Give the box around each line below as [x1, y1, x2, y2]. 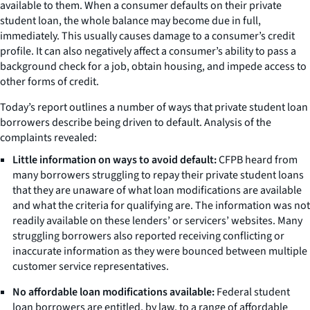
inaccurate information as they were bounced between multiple [12, 243, 307, 259]
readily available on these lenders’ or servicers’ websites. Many [12, 212, 302, 228]
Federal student [215, 284, 290, 300]
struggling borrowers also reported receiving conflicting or [12, 228, 284, 244]
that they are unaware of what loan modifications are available [12, 182, 302, 198]
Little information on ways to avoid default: [12, 152, 217, 167]
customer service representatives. [12, 258, 169, 274]
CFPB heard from [217, 152, 298, 167]
